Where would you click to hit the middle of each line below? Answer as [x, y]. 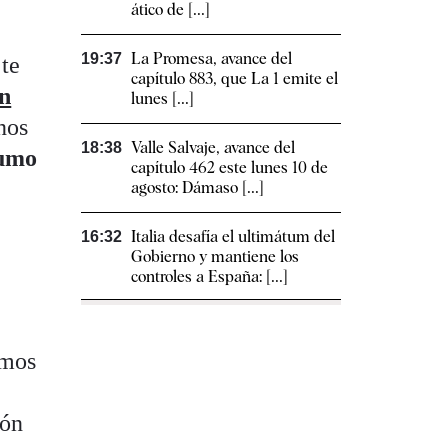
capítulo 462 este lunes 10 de [229, 168]
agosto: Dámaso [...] [197, 188]
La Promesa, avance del [211, 59]
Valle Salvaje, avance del [213, 148]
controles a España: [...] [209, 277]
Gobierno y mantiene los [215, 257]
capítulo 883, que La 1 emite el [234, 79]
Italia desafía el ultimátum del [233, 237]
